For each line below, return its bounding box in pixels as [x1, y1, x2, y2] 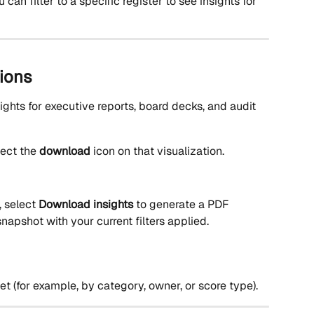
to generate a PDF [133, 197, 231, 212]
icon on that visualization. [90, 144, 224, 159]
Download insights [39, 197, 133, 212]
